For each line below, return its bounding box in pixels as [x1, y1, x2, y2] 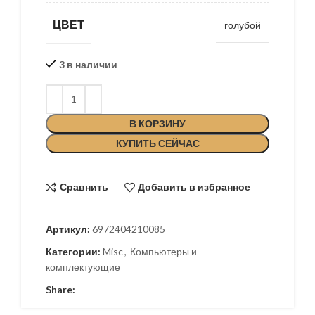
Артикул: [46, 222, 92, 235]
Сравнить [59, 181, 108, 193]
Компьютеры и [130, 245, 197, 257]
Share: [46, 283, 75, 295]
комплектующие [46, 260, 120, 273]
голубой [224, 18, 261, 31]
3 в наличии [59, 58, 117, 70]
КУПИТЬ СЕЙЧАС [115, 136, 200, 149]
